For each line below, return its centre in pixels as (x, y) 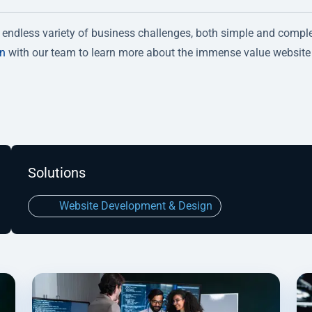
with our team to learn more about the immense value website (158, 52)
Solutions (56, 172)
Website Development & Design (134, 205)
